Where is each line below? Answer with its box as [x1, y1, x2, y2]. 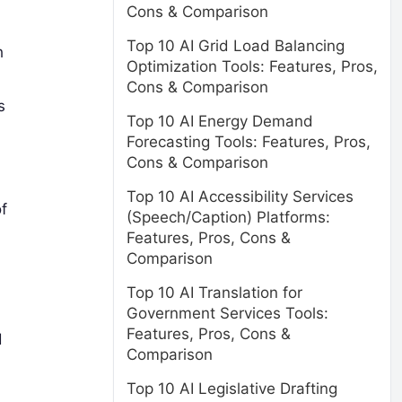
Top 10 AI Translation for [127, 284, 302, 301]
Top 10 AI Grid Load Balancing [127, 37, 345, 55]
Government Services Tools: [127, 304, 328, 322]
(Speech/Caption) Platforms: [127, 208, 330, 226]
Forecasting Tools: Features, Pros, [127, 133, 371, 151]
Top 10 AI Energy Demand [127, 112, 313, 130]
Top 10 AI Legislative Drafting [127, 380, 337, 398]
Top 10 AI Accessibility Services [127, 188, 354, 205]
